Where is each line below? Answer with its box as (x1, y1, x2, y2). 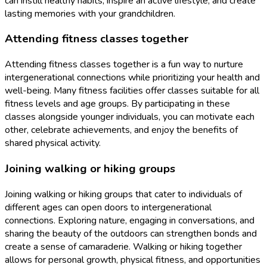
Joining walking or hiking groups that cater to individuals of (5, 187, 242, 201)
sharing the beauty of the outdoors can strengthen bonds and (5, 226, 257, 240)
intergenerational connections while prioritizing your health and (5, 71, 260, 85)
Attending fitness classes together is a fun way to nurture (5, 58, 243, 72)
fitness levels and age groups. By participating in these (5, 97, 230, 111)
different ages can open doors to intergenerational (5, 200, 212, 214)
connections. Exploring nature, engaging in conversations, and (5, 213, 254, 227)
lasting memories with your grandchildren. (5, 7, 175, 20)
